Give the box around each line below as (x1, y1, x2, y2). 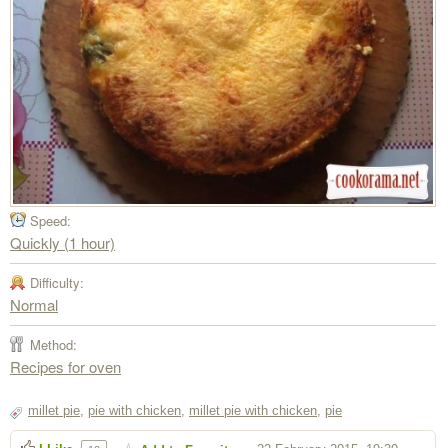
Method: (30, 335, 77, 354)
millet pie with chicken (189, 403, 317, 418)
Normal (10, 294, 58, 315)
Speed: (30, 211, 71, 230)
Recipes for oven (10, 356, 121, 377)
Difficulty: (30, 273, 84, 292)
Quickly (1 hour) (10, 232, 115, 253)
